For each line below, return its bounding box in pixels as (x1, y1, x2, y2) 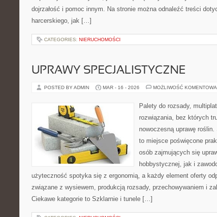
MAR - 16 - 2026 (103, 85, 139, 90)
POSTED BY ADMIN (44, 85, 91, 90)
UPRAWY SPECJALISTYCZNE (31, 65, 186, 76)
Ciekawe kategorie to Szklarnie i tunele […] (31, 195, 153, 202)
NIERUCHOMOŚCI (79, 37, 121, 42)
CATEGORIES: (44, 37, 79, 42)
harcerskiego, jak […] (31, 17, 92, 24)
